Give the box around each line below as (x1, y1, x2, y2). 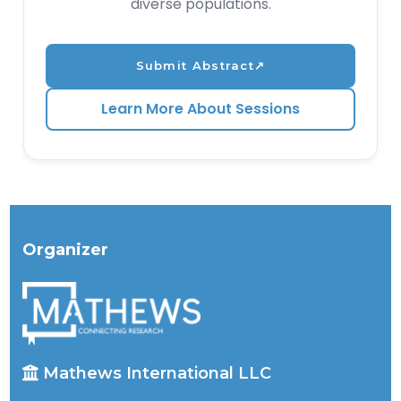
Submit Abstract (135, 58, 255, 73)
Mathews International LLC (43, 363, 272, 383)
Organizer (22, 240, 109, 260)
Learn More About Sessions (101, 98, 300, 119)
